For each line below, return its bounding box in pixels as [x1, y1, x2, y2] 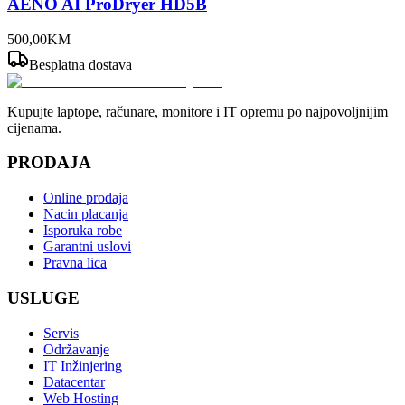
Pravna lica [43, 255, 107, 271]
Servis [43, 325, 79, 341]
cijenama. [7, 119, 61, 136]
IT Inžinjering [43, 357, 122, 373]
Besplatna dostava [29, 56, 132, 72]
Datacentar [43, 373, 105, 390]
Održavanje [43, 341, 109, 357]
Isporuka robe [43, 222, 122, 239]
